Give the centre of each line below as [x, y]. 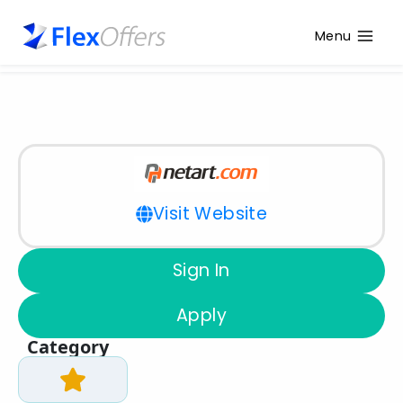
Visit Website [210, 214]
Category [68, 347]
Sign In [201, 270]
